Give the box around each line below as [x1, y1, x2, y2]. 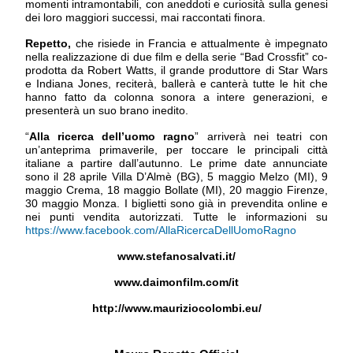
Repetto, [25, 37, 76, 50]
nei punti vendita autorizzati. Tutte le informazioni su [25, 210, 328, 224]
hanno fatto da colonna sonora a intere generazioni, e [25, 91, 328, 104]
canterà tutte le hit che [210, 77, 329, 91]
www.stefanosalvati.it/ [117, 250, 236, 263]
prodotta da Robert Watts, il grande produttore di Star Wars [25, 64, 328, 77]
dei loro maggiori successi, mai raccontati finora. [25, 11, 266, 24]
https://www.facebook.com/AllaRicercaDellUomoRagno [25, 224, 296, 237]
